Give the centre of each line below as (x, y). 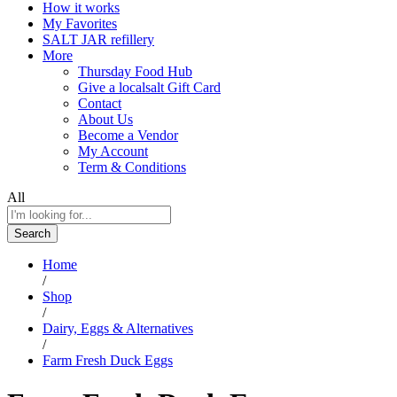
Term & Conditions (132, 167)
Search (32, 233)
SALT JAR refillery (98, 39)
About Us (105, 119)
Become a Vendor (128, 135)
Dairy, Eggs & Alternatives (118, 328)
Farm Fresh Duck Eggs (108, 360)
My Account (113, 151)
